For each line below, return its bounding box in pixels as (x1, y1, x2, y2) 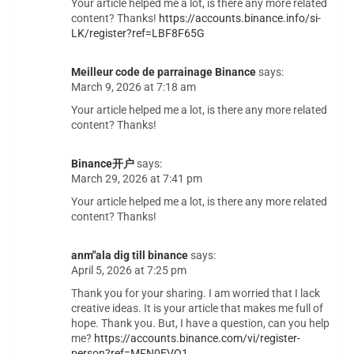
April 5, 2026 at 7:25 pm (71, 264, 186, 277)
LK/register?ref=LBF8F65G (71, 27, 205, 40)
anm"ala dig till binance (71, 249, 188, 262)
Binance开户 (71, 157, 134, 171)
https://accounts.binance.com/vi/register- (94, 332, 300, 345)
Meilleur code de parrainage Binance (71, 66, 256, 79)
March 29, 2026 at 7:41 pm (71, 172, 202, 186)
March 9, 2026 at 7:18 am (71, 81, 196, 94)
